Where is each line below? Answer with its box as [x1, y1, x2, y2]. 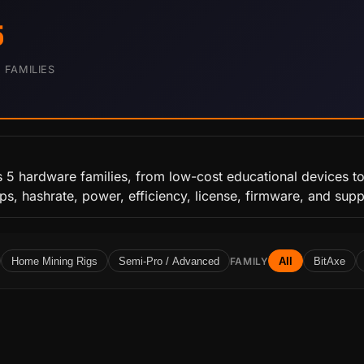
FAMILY [229, 254, 269, 267]
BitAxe [314, 254, 346, 267]
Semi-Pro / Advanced [118, 254, 219, 267]
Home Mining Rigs [11, 254, 97, 267]
